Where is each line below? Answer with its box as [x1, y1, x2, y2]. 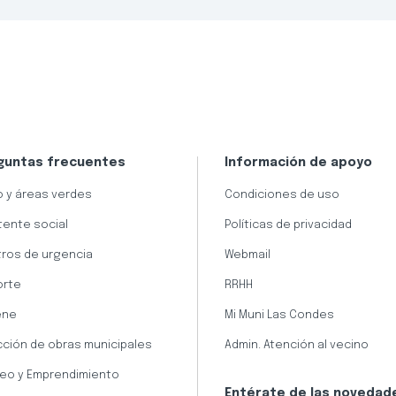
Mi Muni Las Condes [224, 308, 334, 321]
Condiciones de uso [224, 188, 339, 201]
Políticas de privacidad [224, 218, 352, 231]
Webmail [224, 248, 270, 261]
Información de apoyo [224, 156, 372, 169]
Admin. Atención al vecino [224, 339, 369, 351]
